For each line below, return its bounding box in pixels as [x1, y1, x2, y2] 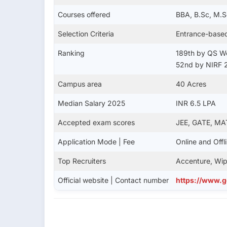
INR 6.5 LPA [176, 98, 216, 107]
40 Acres [176, 79, 206, 88]
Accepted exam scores [58, 118, 135, 127]
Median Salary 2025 [58, 98, 125, 107]
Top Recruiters [58, 156, 106, 165]
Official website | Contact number [58, 175, 169, 184]
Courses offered [58, 10, 110, 19]
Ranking [58, 48, 85, 57]
